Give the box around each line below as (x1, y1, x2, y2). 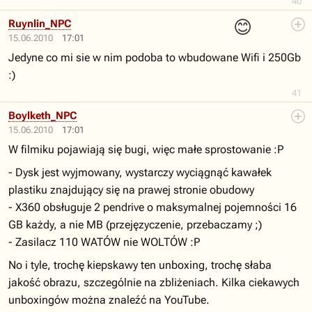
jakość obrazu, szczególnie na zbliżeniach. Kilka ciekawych (8, 276, 299, 289)
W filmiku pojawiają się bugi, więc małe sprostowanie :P (8, 143, 283, 156)
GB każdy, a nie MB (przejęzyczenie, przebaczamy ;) (8, 218, 262, 231)
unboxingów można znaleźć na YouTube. (8, 293, 210, 306)
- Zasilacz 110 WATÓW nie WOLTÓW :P (8, 235, 200, 249)
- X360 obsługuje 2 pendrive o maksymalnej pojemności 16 (8, 201, 297, 214)
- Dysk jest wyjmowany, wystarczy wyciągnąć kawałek (8, 166, 272, 179)
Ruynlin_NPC (8, 17, 71, 30)
